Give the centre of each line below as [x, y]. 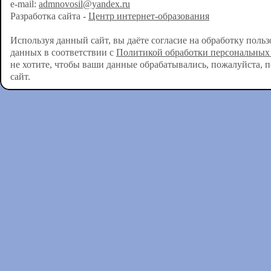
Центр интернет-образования [149, 16]
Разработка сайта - [49, 16]
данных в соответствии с [63, 52]
